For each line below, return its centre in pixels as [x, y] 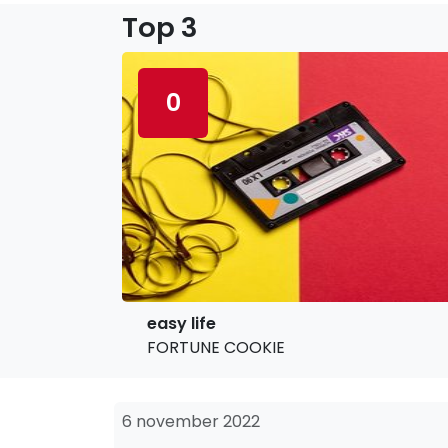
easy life [181, 323]
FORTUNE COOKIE [216, 347]
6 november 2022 [191, 421]
